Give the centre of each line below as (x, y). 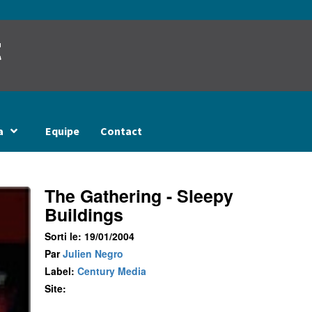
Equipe (62, 131)
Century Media (111, 271)
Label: (61, 271)
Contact (121, 131)
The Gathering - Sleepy (139, 196)
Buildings (84, 214)
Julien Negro (93, 253)
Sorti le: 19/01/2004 (89, 236)
